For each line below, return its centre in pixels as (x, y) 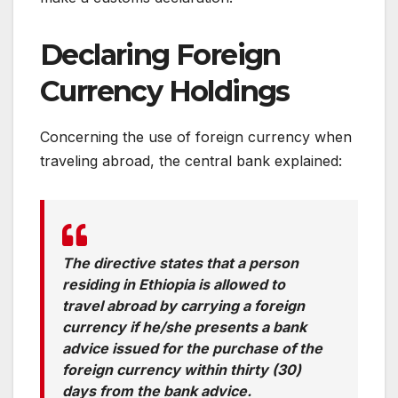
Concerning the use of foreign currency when (196, 137)
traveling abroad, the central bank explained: (191, 161)
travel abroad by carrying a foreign (183, 306)
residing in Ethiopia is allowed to (174, 285)
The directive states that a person (180, 263)
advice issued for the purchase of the (192, 349)
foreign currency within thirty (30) (182, 370)
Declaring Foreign (160, 55)
